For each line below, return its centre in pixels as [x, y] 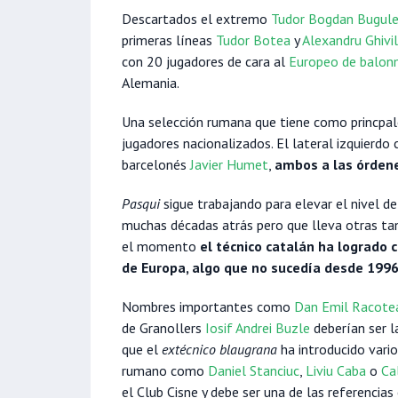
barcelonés [156, 165]
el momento [159, 247]
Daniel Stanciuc [254, 371]
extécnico [189, 350]
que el [142, 350]
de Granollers [163, 328]
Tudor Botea [253, 40]
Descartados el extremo [196, 19]
